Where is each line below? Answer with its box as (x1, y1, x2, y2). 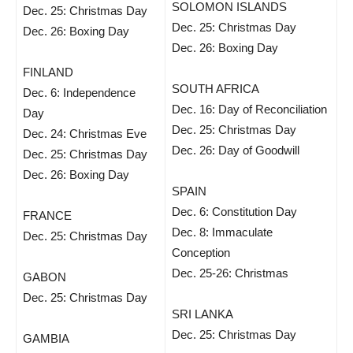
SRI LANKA (172, 307, 233, 321)
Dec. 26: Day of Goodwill (172, 143, 299, 157)
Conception (172, 246, 230, 259)
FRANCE (23, 209, 72, 222)
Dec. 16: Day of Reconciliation (172, 102, 327, 116)
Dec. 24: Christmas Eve (23, 127, 147, 140)
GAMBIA (23, 332, 69, 345)
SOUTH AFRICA (172, 82, 259, 95)
